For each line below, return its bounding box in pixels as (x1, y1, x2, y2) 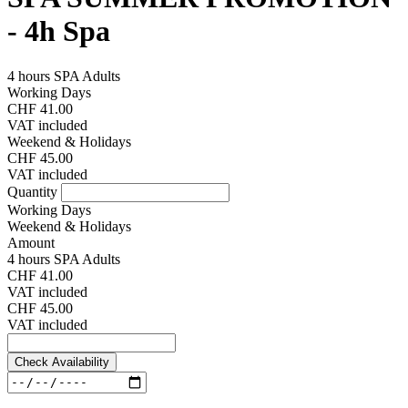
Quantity (7, 183, 61, 199)
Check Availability (15, 354, 109, 369)
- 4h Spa (7, 15, 110, 48)
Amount (7, 234, 55, 250)
